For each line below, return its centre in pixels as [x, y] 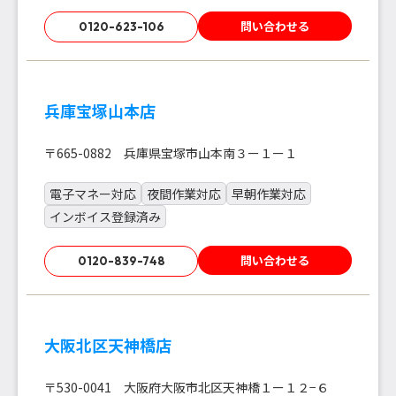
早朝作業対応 [269, 194]
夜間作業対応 [184, 194]
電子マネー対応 [93, 194]
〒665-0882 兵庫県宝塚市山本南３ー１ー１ [171, 153]
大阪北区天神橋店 [108, 345]
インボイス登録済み [105, 217]
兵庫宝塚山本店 [100, 111]
